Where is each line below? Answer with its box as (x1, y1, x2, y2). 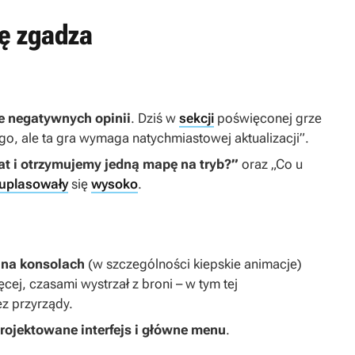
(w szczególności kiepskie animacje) (85, 256, 302, 273)
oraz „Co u (239, 156, 303, 173)
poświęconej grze (214, 110, 322, 127)
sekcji (179, 110, 214, 127)
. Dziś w (131, 110, 179, 127)
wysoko (91, 176, 138, 193)
